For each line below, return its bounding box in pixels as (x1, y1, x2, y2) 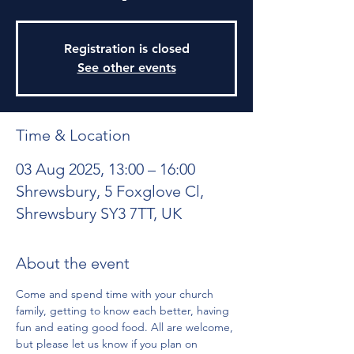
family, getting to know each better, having (16, 303, 232, 318)
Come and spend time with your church (16, 287, 217, 301)
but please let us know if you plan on (16, 337, 201, 351)
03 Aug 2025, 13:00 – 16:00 (16, 160, 195, 179)
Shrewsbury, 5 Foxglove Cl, (16, 182, 204, 201)
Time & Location (16, 126, 130, 145)
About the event (16, 254, 130, 273)
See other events (77, 60, 176, 75)
